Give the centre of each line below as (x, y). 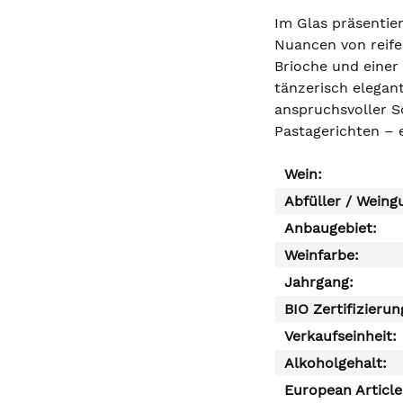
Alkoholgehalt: (336, 363)
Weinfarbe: (322, 255)
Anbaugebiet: (331, 228)
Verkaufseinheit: (340, 336)
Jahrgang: (319, 282)
